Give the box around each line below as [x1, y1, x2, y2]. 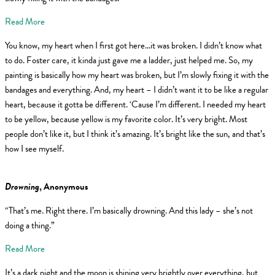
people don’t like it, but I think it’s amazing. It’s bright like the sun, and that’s [5, 126, 265, 141]
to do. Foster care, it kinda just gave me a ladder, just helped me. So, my [5, 53, 253, 67]
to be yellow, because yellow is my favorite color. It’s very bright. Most [5, 112, 247, 126]
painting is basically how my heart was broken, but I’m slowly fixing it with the [5, 68, 269, 82]
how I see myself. [5, 141, 64, 155]
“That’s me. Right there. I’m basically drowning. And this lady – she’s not [5, 203, 253, 217]
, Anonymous [39, 180, 88, 194]
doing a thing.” [5, 218, 55, 232]
